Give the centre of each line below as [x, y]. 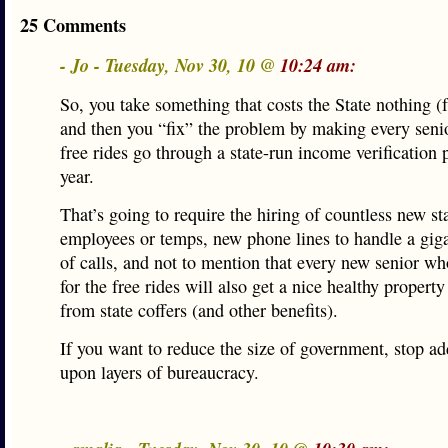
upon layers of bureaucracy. [159, 372]
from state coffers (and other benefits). [199, 310]
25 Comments [73, 25]
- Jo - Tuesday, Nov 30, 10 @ [170, 65]
